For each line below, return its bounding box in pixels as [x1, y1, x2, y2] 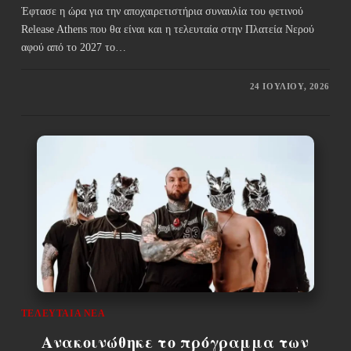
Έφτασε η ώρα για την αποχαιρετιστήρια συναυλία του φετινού [20, 5, 303, 18]
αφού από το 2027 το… [20, 42, 126, 54]
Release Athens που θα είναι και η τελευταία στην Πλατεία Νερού [20, 24, 314, 36]
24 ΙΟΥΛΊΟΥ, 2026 [249, 81, 331, 92]
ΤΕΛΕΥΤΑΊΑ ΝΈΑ [20, 307, 106, 319]
